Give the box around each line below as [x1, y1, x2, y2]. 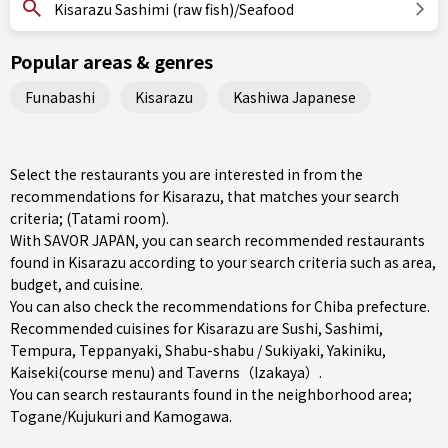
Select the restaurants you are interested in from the [10, 164, 363, 184]
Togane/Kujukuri [10, 406, 122, 426]
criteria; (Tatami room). [10, 208, 169, 228]
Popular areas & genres [10, 48, 213, 74]
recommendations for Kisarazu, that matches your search [10, 186, 399, 206]
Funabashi [25, 86, 95, 107]
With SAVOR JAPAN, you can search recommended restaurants [10, 230, 425, 250]
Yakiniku [327, 340, 382, 360]
